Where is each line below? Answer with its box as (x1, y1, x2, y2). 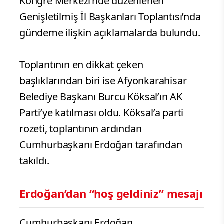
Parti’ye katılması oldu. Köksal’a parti (19, 105, 184, 119)
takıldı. (19, 153, 49, 167)
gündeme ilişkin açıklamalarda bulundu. (19, 25, 200, 39)
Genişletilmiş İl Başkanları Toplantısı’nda (19, 9, 201, 23)
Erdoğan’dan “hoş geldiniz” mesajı (19, 185, 203, 201)
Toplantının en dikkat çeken (19, 57, 143, 71)
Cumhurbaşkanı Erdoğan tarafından (19, 137, 182, 151)
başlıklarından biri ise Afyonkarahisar (19, 73, 187, 87)
